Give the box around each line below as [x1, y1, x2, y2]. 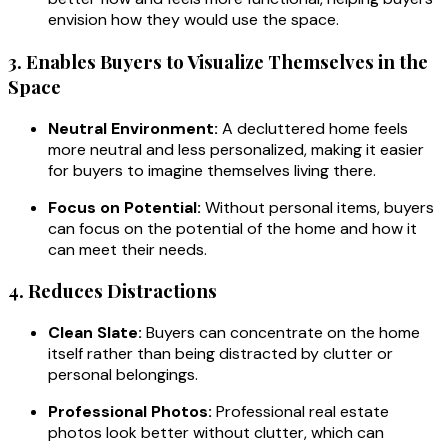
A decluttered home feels [218, 117, 408, 139]
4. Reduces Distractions [8, 278, 217, 304]
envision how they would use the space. [48, 9, 339, 31]
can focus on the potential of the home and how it [48, 217, 417, 239]
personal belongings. [48, 363, 198, 385]
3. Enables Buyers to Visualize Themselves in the [8, 48, 428, 74]
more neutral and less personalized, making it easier [48, 138, 424, 160]
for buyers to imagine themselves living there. [48, 159, 376, 181]
